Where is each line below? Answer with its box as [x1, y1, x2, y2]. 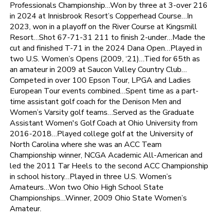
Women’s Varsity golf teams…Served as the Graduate [10, 107, 194, 118]
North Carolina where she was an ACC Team [10, 139, 162, 150]
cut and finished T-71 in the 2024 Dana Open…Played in [10, 43, 202, 54]
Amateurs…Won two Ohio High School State [10, 182, 163, 193]
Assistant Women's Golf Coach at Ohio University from [10, 118, 198, 128]
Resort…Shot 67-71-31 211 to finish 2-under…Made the [10, 32, 205, 43]
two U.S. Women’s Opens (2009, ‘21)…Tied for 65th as [10, 54, 200, 64]
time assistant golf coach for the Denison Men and [10, 96, 181, 107]
